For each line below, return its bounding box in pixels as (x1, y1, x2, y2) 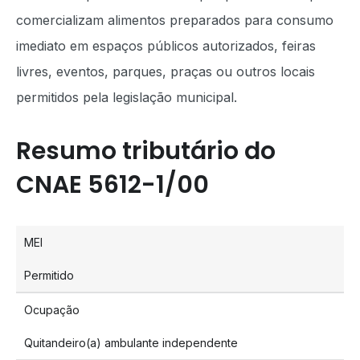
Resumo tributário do (16, 134, 276, 168)
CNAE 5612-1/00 (16, 168, 209, 202)
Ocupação (24, 303, 80, 317)
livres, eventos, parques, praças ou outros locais (16, 63, 315, 80)
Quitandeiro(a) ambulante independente (24, 336, 238, 350)
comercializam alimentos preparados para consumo (16, 12, 333, 28)
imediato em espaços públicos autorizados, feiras (16, 38, 316, 54)
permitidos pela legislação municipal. (16, 89, 237, 105)
